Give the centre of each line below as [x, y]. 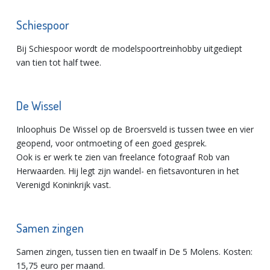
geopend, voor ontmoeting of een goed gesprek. [111, 143]
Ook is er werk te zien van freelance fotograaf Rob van [123, 157]
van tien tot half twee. [59, 62]
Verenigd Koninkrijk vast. [64, 185]
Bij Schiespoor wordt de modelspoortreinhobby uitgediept [129, 49]
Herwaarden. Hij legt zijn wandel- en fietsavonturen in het [128, 171]
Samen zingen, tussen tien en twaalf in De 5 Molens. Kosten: [134, 252]
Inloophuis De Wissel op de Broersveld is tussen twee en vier [135, 129]
